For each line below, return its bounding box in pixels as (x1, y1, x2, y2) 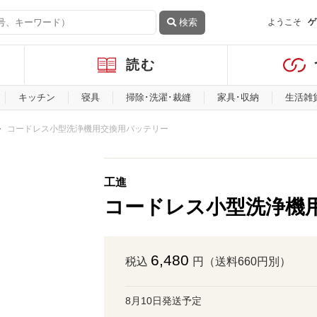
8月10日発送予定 (125, 295, 202, 306)
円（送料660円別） (192, 255, 291, 267)
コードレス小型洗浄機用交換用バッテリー (7, 123, 168, 134)
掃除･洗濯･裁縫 (126, 92, 192, 103)
